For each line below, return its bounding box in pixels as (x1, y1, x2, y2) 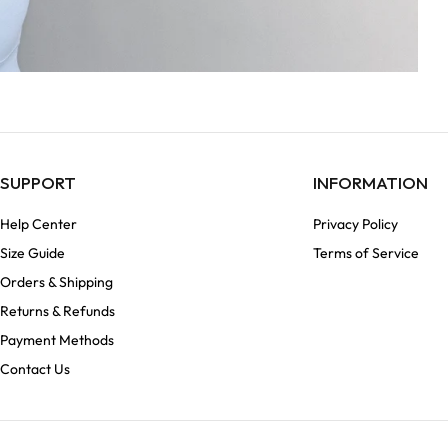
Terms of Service (312, 244, 419, 263)
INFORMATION (312, 172, 428, 194)
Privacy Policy (312, 215, 398, 234)
